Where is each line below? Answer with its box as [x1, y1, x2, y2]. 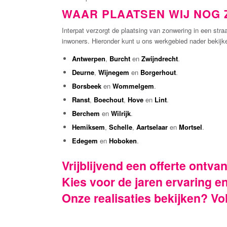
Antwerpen [72, 53, 105, 63]
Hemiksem [72, 122, 105, 132]
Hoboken [109, 135, 137, 145]
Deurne [72, 67, 94, 77]
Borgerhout [140, 67, 176, 77]
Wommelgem [112, 81, 154, 91]
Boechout [94, 94, 124, 104]
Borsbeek [72, 81, 101, 91]
